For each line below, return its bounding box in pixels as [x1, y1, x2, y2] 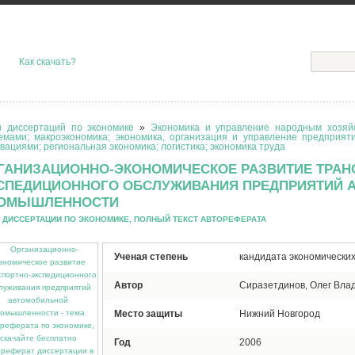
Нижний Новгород [239, 308, 320, 319]
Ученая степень [114, 251, 188, 262]
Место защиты [114, 308, 182, 319]
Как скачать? [19, 56, 76, 67]
